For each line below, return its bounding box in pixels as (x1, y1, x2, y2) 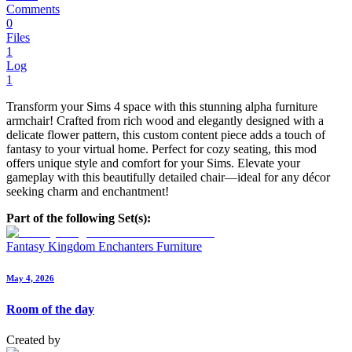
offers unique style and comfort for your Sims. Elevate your (6, 156, 300, 170)
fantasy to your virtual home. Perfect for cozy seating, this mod (6, 142, 317, 156)
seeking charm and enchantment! (6, 185, 169, 199)
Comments (6, 2, 60, 16)
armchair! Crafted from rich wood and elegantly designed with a (6, 114, 324, 128)
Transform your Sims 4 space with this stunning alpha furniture (6, 100, 317, 114)
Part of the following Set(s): (6, 211, 151, 225)
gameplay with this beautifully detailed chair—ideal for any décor (6, 170, 330, 185)
